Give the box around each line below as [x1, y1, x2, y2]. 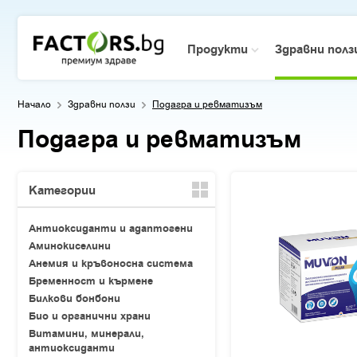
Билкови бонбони [29, 292, 120, 306]
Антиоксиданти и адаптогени [29, 222, 193, 236]
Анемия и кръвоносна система [29, 257, 193, 271]
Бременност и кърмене [29, 274, 153, 288]
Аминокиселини [29, 239, 111, 253]
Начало [18, 98, 51, 111]
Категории [29, 182, 96, 199]
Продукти [187, 41, 251, 58]
